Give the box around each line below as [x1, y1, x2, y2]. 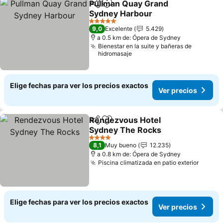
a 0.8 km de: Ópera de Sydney [97, 150, 181, 158]
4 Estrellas [89, 137, 118, 145]
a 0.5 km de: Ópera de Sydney [97, 34, 181, 41]
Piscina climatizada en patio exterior [98, 159, 199, 166]
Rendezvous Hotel [89, 115, 161, 125]
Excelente [105, 25, 133, 32]
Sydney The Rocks [89, 125, 162, 135]
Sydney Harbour [89, 8, 153, 18]
